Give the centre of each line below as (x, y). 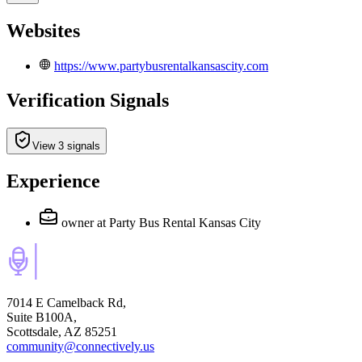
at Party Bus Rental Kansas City (179, 223)
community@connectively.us (80, 347)
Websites (43, 30)
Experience (53, 181)
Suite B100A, (42, 318)
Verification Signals (88, 100)
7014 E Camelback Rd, (66, 303)
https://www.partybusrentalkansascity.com (161, 65)
